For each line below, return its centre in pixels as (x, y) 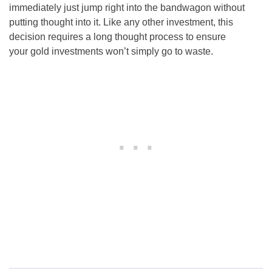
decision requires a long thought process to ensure (117, 37)
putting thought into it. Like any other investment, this (121, 22)
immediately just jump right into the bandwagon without (127, 8)
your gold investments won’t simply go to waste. (111, 52)
